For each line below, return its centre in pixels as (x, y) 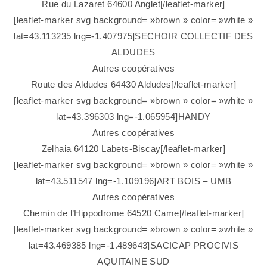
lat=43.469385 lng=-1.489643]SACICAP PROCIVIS (133, 246)
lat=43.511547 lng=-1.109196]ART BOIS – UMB (133, 181)
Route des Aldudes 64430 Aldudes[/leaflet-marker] (133, 85)
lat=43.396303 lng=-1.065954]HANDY (133, 117)
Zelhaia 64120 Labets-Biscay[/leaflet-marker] (133, 149)
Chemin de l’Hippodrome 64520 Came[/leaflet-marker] (133, 213)
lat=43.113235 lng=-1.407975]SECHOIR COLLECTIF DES (133, 36)
